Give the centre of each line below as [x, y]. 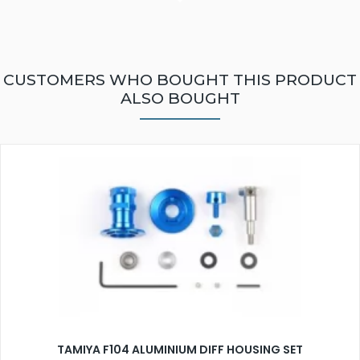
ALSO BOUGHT [180, 98]
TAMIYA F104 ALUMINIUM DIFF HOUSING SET [180, 350]
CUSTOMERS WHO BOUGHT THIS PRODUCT [180, 80]
